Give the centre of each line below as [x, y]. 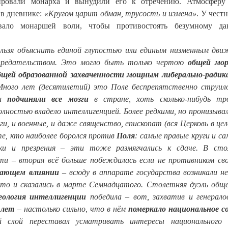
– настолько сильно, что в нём [71, 209]
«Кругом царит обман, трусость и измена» [120, 13]
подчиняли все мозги [48, 99]
